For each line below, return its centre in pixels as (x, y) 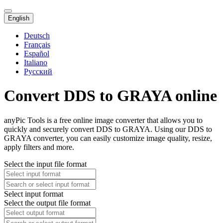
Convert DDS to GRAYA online (111, 96)
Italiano (36, 62)
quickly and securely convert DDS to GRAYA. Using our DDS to (108, 129)
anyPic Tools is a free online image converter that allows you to (103, 120)
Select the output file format (47, 203)
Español (37, 54)
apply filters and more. (39, 147)
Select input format (34, 194)
